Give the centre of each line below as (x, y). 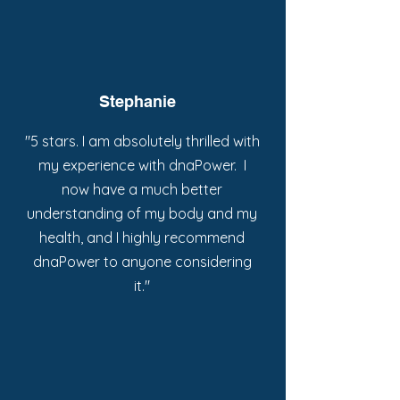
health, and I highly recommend (142, 238)
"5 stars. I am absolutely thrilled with (142, 142)
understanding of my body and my (142, 214)
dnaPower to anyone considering (142, 262)
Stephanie (137, 102)
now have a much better (142, 190)
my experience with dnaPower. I (142, 166)
